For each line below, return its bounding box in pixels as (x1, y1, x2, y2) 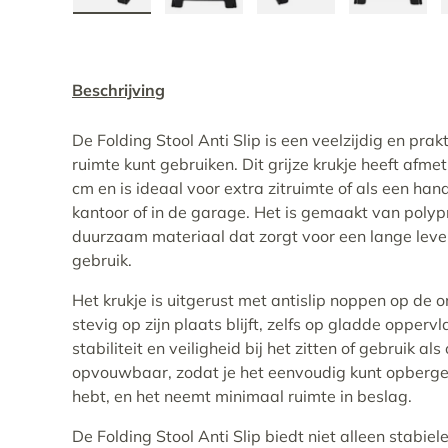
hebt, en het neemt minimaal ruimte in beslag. (72, 386, 412, 406)
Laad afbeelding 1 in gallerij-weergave (111, 13, 403, 33)
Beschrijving (72, 80, 165, 100)
